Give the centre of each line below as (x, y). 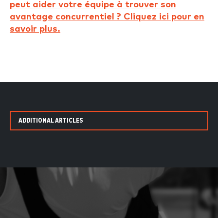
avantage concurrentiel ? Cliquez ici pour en (107, 17)
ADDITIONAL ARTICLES (51, 121)
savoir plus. (35, 29)
